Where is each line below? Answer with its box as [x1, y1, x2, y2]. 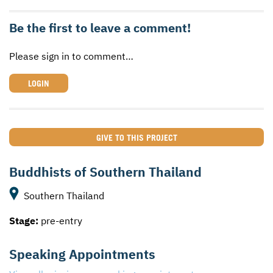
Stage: [9, 214, 38, 227]
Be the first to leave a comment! [9, 19, 191, 37]
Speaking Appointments [9, 246, 155, 263]
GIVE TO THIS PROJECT [96, 132, 177, 143]
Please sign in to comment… [9, 50, 133, 63]
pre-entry [38, 214, 82, 227]
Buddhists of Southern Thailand [9, 163, 202, 181]
